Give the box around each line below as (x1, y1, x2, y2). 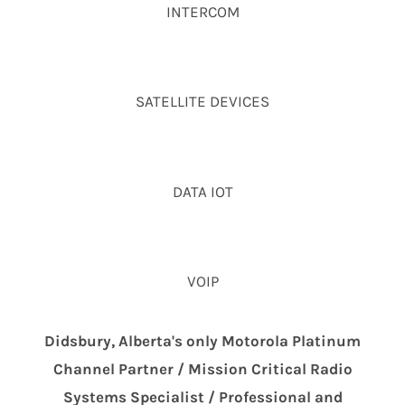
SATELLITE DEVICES (136, 92, 269, 111)
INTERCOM (165, 2, 240, 21)
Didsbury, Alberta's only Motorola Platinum (44, 332, 361, 351)
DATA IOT (172, 182, 233, 201)
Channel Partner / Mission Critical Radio (52, 360, 353, 379)
